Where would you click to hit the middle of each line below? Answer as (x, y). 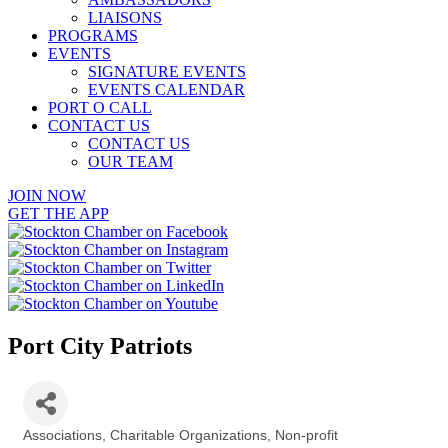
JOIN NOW (47, 195)
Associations (62, 435)
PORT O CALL (100, 107)
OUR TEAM (130, 161)
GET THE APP (58, 213)
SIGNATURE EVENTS (167, 71)
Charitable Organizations (188, 435)
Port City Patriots (100, 345)
